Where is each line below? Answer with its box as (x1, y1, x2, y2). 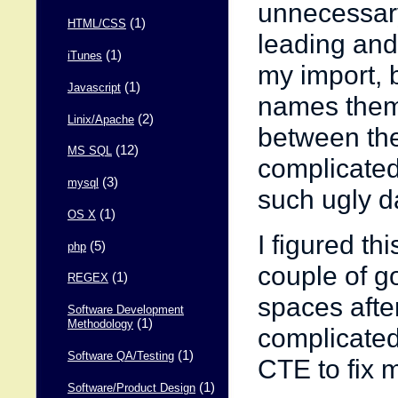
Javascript (68, 81, 121, 94)
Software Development (68, 304, 184, 317)
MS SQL (68, 145, 112, 158)
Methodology (68, 318, 133, 331)
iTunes (68, 50, 102, 63)
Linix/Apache (68, 113, 134, 126)
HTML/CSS (68, 18, 126, 31)
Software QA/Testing (68, 349, 174, 362)
